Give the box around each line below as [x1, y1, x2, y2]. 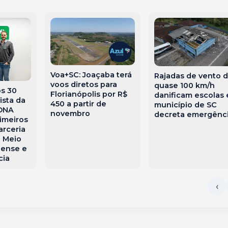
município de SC [154, 100, 217, 110]
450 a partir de [50, 99, 107, 109]
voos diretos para [50, 80, 118, 90]
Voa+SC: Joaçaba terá [50, 70, 132, 80]
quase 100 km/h [154, 81, 215, 91]
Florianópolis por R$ [50, 90, 128, 99]
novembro [50, 109, 91, 119]
